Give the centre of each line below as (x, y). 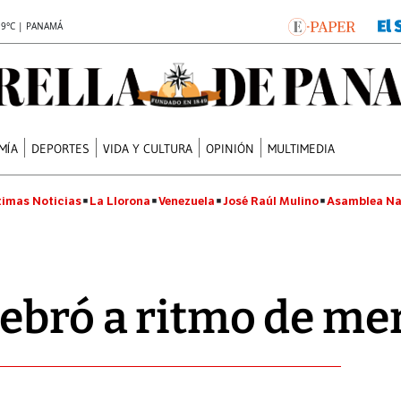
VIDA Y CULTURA (148, 148)
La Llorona (120, 201)
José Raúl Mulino (271, 201)
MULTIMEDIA (302, 148)
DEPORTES (61, 148)
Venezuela (187, 201)
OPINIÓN (230, 148)
